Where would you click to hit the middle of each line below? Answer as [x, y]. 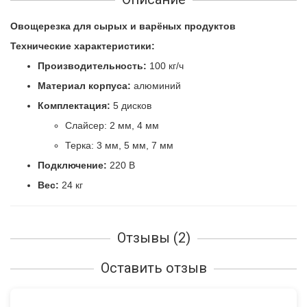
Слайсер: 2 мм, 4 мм [112, 125]
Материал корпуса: [84, 86]
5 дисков [131, 106]
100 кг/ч [165, 66]
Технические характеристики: [83, 46]
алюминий [156, 86]
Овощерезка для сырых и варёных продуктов [123, 26]
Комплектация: [74, 106]
